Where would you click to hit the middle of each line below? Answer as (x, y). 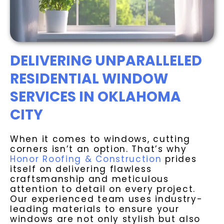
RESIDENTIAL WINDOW (89, 79)
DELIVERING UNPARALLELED (106, 61)
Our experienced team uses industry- (106, 199)
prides (179, 159)
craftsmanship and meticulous (89, 179)
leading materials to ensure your (95, 209)
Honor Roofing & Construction (86, 159)
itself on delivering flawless (81, 169)
